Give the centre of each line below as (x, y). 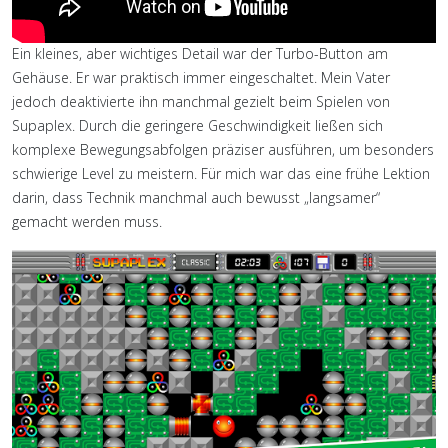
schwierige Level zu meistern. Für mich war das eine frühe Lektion (221, 174)
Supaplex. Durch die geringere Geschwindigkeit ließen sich (197, 126)
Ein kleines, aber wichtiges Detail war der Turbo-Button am (200, 54)
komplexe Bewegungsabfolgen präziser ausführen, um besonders (223, 150)
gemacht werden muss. (87, 222)
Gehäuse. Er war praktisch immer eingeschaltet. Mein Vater (201, 78)
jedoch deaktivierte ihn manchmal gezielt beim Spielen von (201, 102)
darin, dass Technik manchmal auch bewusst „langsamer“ (196, 198)
